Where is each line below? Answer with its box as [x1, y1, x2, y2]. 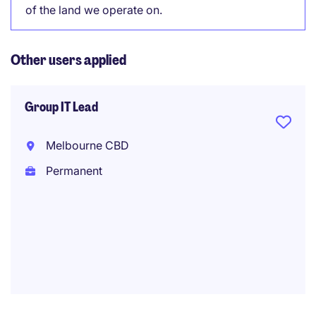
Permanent [42, 164, 102, 178]
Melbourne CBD [42, 138, 129, 152]
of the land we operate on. [25, 3, 162, 17]
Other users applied [11, 51, 126, 69]
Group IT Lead [25, 99, 98, 116]
